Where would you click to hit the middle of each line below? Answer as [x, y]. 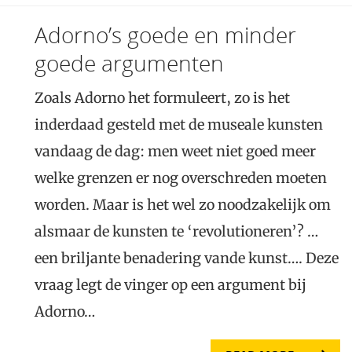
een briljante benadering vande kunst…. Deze [187, 258]
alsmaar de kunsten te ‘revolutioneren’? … [176, 231]
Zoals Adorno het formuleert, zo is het [162, 97]
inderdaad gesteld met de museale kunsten [179, 124]
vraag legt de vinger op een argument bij [170, 284]
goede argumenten [129, 62]
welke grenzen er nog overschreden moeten [181, 178]
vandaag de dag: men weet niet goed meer [175, 151]
